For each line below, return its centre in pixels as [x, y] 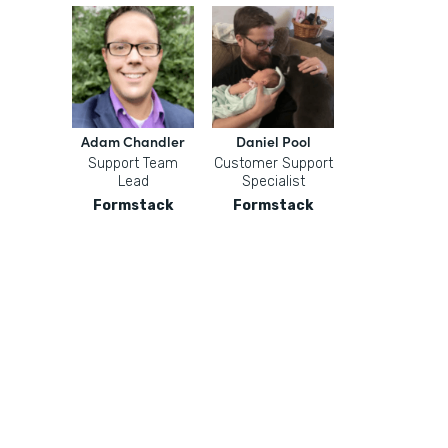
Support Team [133, 163]
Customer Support [273, 163]
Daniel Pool [273, 141]
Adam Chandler [133, 141]
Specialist [273, 181]
